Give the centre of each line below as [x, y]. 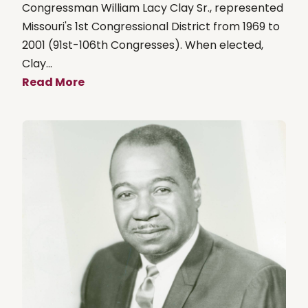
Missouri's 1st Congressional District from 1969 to [151, 26]
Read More [53, 82]
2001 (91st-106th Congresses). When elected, [143, 45]
